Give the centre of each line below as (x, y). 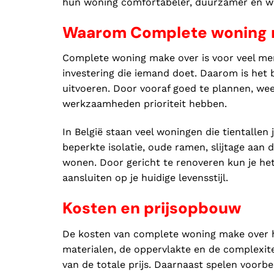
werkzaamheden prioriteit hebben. (145, 104)
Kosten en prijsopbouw (152, 208)
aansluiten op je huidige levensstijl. (145, 178)
